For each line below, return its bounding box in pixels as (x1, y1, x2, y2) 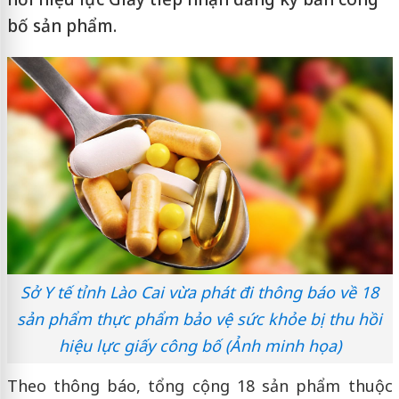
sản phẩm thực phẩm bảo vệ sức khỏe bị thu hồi (17, 308, 382, 330)
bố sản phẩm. (6, 14, 117, 37)
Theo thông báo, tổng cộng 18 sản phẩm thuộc (6, 375, 393, 397)
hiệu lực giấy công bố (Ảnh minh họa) (58, 335, 341, 357)
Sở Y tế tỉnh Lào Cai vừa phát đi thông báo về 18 (20, 281, 379, 304)
